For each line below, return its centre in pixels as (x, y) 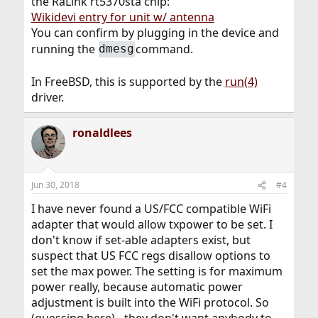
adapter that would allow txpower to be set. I (152, 225)
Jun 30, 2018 (55, 185)
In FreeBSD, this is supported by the (128, 82)
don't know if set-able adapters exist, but (141, 240)
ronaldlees (102, 133)
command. (165, 49)
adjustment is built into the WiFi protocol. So (150, 303)
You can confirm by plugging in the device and (155, 32)
